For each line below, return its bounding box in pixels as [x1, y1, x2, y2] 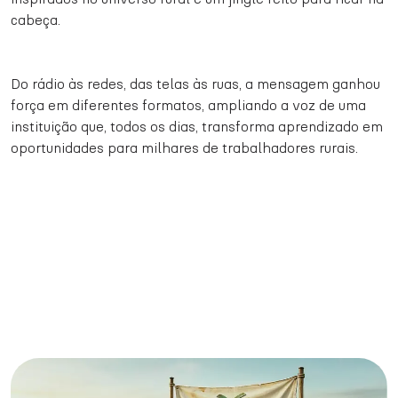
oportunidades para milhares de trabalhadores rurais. [11, 139, 358, 156]
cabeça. [11, 12, 60, 28]
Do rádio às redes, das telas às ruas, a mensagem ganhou [11, 76, 380, 92]
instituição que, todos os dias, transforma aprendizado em [11, 118, 383, 135]
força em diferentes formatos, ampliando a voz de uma [11, 97, 366, 114]
